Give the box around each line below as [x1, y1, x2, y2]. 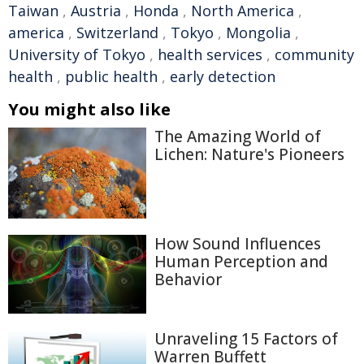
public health [65, 67, 158, 87]
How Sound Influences [154, 232, 321, 254]
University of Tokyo [8, 45, 145, 65]
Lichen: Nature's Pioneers [154, 144, 344, 166]
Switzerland [76, 23, 158, 43]
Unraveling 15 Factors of [154, 328, 338, 350]
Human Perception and [154, 250, 328, 272]
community [275, 45, 354, 65]
